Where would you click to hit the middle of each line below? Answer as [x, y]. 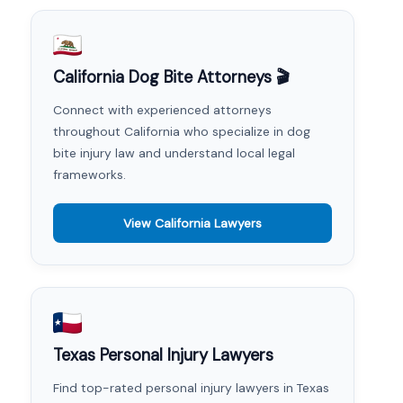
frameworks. [90, 175]
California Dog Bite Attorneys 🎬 [171, 78]
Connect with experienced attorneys [162, 110]
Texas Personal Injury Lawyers [163, 355]
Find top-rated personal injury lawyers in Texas [191, 387]
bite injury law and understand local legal [174, 153]
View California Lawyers [193, 224]
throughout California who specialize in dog [182, 132]
